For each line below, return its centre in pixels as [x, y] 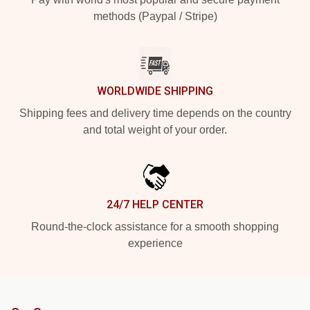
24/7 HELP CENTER [155, 204]
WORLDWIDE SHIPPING [155, 91]
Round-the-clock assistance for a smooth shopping [155, 226]
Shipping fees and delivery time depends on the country [155, 113]
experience [155, 243]
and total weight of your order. [155, 129]
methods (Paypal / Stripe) [155, 16]
